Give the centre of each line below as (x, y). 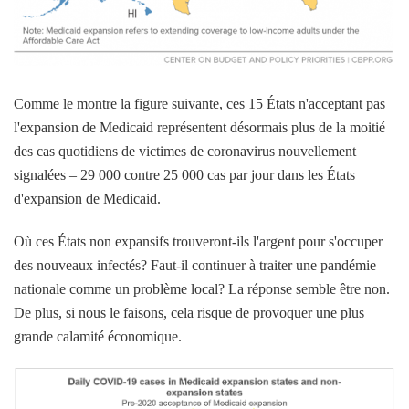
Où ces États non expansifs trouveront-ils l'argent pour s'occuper (198, 242)
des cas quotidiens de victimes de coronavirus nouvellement (185, 152)
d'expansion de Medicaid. (87, 199)
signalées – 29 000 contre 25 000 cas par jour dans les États (184, 175)
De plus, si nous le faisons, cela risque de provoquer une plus (189, 313)
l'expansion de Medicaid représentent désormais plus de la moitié (199, 128)
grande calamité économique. (98, 337)
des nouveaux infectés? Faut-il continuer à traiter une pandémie (195, 266)
